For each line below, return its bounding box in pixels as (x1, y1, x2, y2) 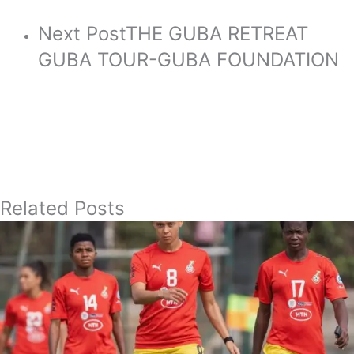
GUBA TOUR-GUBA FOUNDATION (38, 47, 339, 71)
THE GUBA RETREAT (126, 21, 308, 45)
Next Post (38, 21, 126, 45)
